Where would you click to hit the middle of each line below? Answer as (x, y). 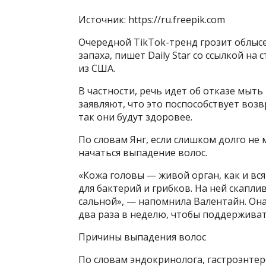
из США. (97, 69)
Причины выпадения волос (142, 237)
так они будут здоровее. (135, 117)
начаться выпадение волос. (143, 153)
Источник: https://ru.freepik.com (152, 20)
